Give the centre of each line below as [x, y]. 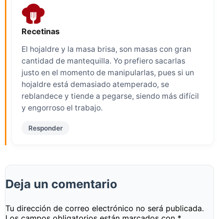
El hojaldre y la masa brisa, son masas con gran [106, 49]
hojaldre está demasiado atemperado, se [95, 85]
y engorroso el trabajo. [62, 108]
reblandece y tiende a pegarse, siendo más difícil [110, 96]
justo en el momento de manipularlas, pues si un [108, 73]
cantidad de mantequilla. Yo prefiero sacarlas [103, 61]
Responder [45, 128]
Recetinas [41, 31]
